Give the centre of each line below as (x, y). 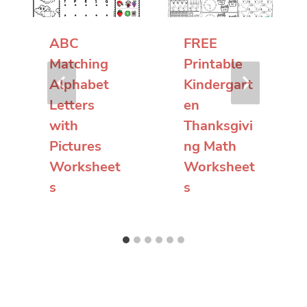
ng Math (210, 146)
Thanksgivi (218, 125)
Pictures (75, 146)
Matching (79, 64)
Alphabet (79, 84)
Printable (213, 64)
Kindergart (218, 84)
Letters (72, 105)
